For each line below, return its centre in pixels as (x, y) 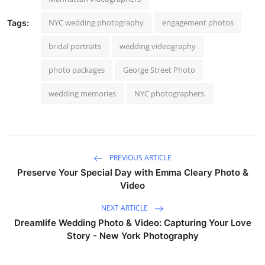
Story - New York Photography (132, 235)
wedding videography (158, 46)
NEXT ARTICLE (125, 208)
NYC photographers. (170, 93)
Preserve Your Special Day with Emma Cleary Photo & (132, 172)
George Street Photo (159, 70)
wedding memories (82, 93)
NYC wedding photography (96, 22)
